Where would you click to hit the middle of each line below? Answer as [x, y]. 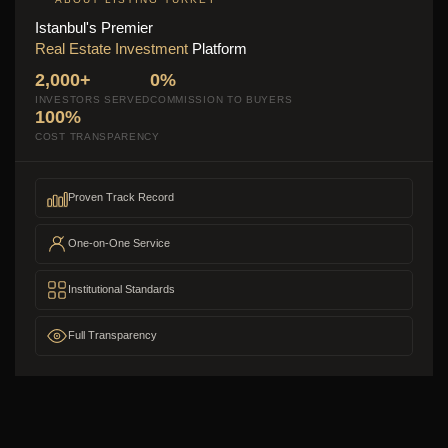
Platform [217, 48]
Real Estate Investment [111, 48]
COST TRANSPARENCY [97, 136]
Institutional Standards [121, 289]
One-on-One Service [119, 243]
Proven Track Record [121, 197]
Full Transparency [112, 335]
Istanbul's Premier [94, 27]
